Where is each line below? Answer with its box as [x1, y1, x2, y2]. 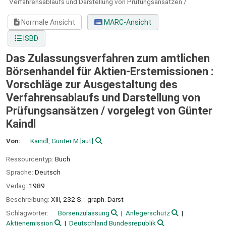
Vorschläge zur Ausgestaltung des [6, 78, 178, 91]
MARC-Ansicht [102, 18, 151, 27]
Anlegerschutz [125, 208, 170, 217]
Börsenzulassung [58, 208, 109, 217]
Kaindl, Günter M [30, 136, 79, 145]
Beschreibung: [6, 195, 51, 203]
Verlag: [6, 182, 29, 190]
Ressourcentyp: [6, 154, 55, 163]
